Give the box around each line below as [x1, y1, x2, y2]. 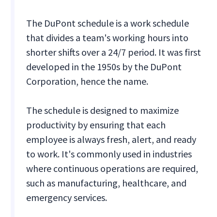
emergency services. [26, 191, 108, 204]
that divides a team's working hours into [26, 31, 189, 44]
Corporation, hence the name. [26, 75, 149, 88]
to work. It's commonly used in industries [26, 148, 192, 160]
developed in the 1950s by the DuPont [26, 61, 182, 73]
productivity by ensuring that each [26, 119, 166, 131]
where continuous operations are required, [26, 162, 199, 175]
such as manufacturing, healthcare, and [26, 177, 187, 189]
